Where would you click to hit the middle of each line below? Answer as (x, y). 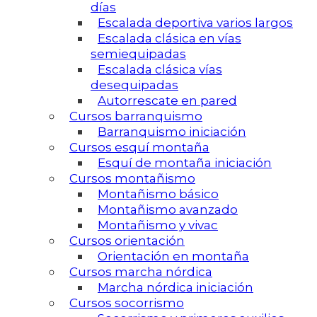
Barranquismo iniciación (172, 132)
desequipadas (134, 85)
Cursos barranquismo (136, 116)
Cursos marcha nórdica (141, 272)
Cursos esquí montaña (139, 148)
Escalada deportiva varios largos (195, 23)
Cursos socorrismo (127, 303)
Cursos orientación (127, 241)
